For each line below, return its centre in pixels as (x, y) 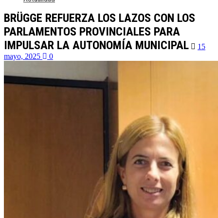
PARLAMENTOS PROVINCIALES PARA (92, 32)
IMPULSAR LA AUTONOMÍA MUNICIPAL (96, 45)
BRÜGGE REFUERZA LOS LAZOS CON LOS (100, 18)
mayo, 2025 (23, 56)
